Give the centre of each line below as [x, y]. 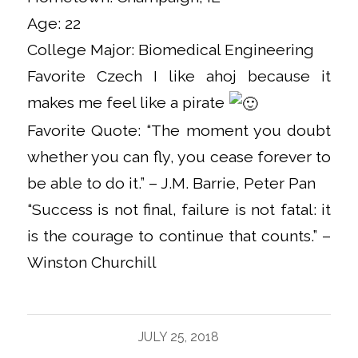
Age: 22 [54, 23]
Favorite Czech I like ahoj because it [179, 76]
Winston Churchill [91, 262]
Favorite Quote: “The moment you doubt [179, 130]
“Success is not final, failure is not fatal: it [179, 209]
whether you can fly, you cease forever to [179, 157]
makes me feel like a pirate [127, 102]
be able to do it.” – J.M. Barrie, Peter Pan [171, 183]
